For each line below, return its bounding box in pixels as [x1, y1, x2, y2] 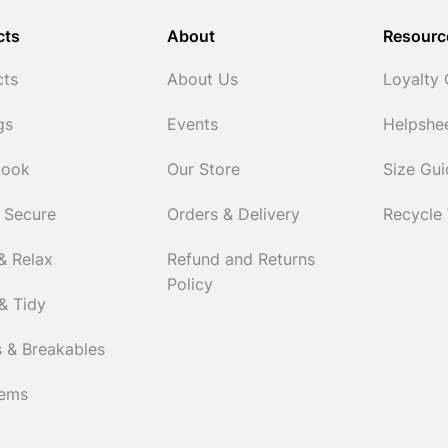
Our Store [166, 163, 240, 180]
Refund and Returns [166, 253, 315, 270]
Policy [166, 278, 213, 295]
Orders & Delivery [166, 208, 300, 225]
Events [166, 118, 218, 135]
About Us [166, 73, 238, 90]
